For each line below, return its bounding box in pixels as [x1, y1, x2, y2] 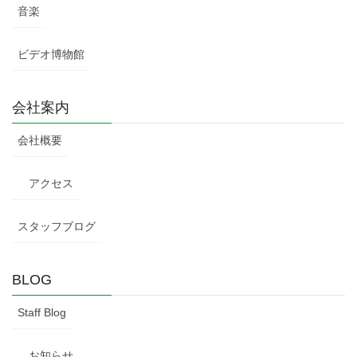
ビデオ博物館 [18, 47, 84, 61]
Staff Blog [18, 305, 66, 319]
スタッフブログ [18, 219, 96, 233]
